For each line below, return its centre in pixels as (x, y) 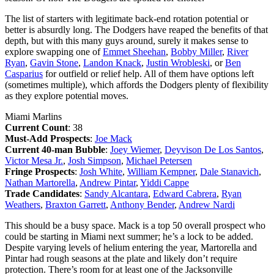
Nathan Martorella (40, 182)
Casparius (24, 73)
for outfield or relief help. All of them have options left (148, 73)
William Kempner (161, 171)
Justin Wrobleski (178, 62)
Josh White (101, 171)
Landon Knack (112, 62)
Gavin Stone (54, 62)
